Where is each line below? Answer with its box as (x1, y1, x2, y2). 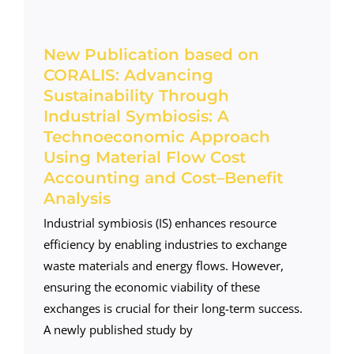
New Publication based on (43, 45, 259, 65)
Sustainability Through (43, 86, 229, 106)
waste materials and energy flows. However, (43, 258, 284, 274)
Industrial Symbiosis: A (43, 107, 229, 126)
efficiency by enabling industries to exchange (43, 236, 287, 253)
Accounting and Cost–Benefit (43, 168, 283, 188)
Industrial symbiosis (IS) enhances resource (43, 215, 277, 232)
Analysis (43, 189, 111, 209)
